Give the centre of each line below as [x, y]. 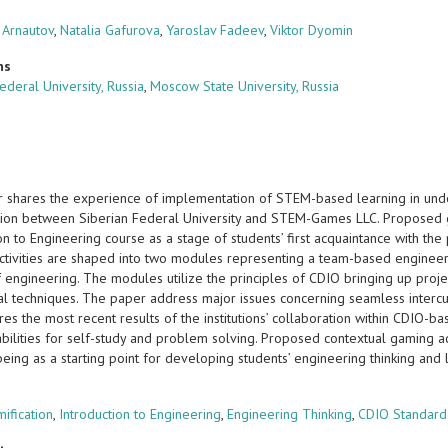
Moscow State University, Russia [245, 86]
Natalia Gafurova [110, 30]
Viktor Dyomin [312, 30]
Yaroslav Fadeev [215, 30]
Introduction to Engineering [140, 414]
